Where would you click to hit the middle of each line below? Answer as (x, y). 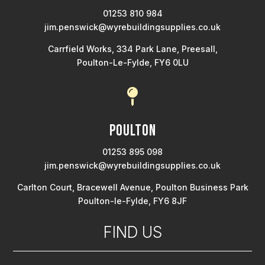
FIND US (132, 232)
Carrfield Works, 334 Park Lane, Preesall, (132, 49)
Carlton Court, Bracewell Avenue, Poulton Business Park (132, 187)
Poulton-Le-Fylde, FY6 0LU (132, 62)
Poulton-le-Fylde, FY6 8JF (132, 201)
